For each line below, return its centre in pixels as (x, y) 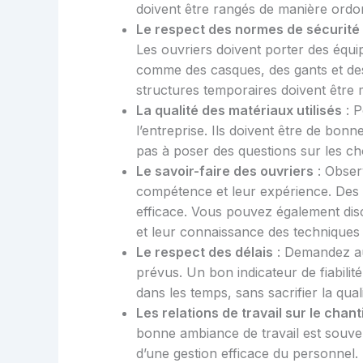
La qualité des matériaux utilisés (239, 111)
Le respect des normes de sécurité (248, 30)
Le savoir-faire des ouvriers (225, 171)
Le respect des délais (205, 252)
